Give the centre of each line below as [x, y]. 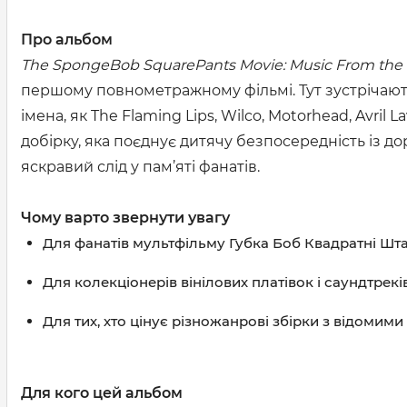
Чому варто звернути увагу [125, 218]
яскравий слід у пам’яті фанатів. [140, 167]
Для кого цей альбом [102, 393]
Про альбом [67, 40]
